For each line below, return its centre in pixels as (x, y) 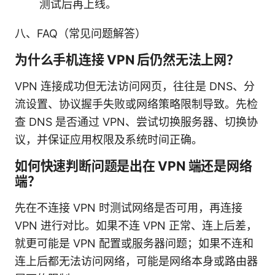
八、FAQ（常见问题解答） (80, 33)
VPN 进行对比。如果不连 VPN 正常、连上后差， (136, 225)
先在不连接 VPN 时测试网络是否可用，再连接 (129, 207)
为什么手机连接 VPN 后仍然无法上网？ (127, 60)
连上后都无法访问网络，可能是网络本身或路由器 (136, 261)
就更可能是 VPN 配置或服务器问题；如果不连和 (134, 243)
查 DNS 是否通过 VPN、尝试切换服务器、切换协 (136, 122)
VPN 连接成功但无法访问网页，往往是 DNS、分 (135, 86)
